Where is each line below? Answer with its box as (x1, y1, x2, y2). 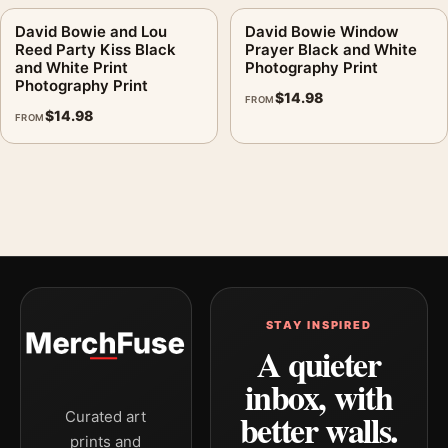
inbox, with (245, 372, 393, 422)
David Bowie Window (245, 21, 399, 41)
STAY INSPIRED (265, 318, 372, 332)
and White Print (15, 57, 128, 77)
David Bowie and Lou (15, 21, 167, 41)
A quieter (256, 339, 381, 389)
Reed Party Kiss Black (15, 39, 176, 59)
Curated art (65, 407, 147, 426)
